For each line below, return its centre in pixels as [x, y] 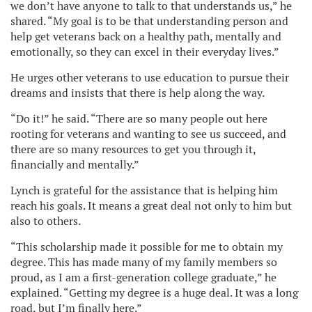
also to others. [46, 221]
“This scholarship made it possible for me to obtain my [147, 247]
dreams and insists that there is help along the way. [138, 93]
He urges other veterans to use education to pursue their [150, 77]
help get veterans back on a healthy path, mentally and [146, 36]
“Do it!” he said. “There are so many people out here [139, 118]
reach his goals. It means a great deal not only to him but [151, 205]
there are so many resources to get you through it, [133, 149]
